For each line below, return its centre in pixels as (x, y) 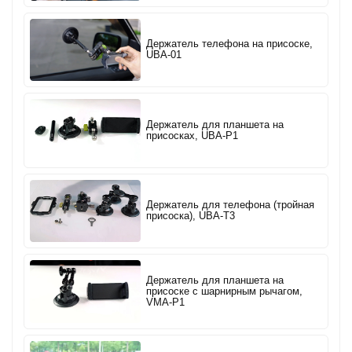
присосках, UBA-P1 (192, 136)
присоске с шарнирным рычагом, (225, 291)
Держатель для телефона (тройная (231, 205)
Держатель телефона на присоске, (230, 44)
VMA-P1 (166, 302)
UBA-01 (164, 55)
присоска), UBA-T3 (191, 216)
